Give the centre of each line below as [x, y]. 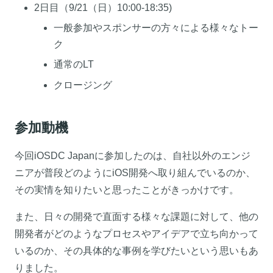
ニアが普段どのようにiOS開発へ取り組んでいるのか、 [135, 172]
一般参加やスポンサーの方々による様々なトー [156, 28]
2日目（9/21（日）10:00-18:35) [103, 7]
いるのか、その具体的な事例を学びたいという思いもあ [136, 250]
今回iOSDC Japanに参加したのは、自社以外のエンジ [133, 155]
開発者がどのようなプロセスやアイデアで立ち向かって [136, 233]
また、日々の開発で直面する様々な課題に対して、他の [136, 216]
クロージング [83, 85]
